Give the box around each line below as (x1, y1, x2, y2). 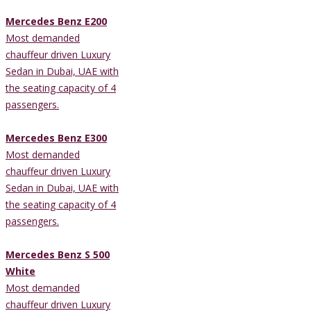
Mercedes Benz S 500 (6, 247, 110, 261)
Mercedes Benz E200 (6, 14, 107, 28)
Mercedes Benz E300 (6, 131, 107, 144)
